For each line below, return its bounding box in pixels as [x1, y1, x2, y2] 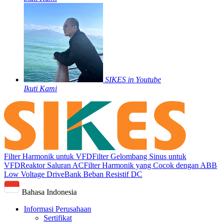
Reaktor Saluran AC [20, 161, 84, 170]
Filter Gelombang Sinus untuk [92, 152, 186, 161]
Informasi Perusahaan [24, 205, 91, 214]
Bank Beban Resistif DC [64, 170, 142, 179]
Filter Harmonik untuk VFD [4, 152, 92, 161]
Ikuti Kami [24, 84, 57, 93]
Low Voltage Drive [4, 170, 64, 179]
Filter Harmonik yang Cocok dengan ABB [84, 161, 217, 170]
